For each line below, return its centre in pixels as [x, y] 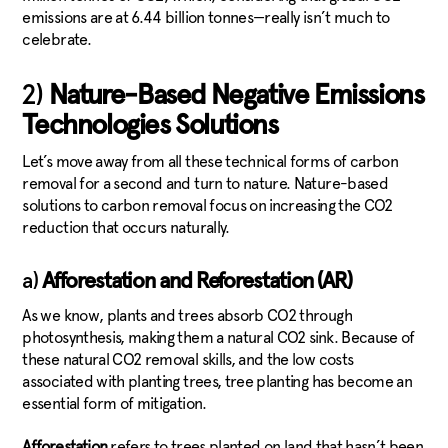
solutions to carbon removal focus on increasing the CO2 [207, 206]
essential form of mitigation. [116, 404]
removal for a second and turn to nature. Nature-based [205, 184]
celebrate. [60, 40]
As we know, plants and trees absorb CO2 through [187, 316]
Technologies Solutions [153, 126]
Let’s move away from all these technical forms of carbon [210, 162]
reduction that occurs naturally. [126, 228]
